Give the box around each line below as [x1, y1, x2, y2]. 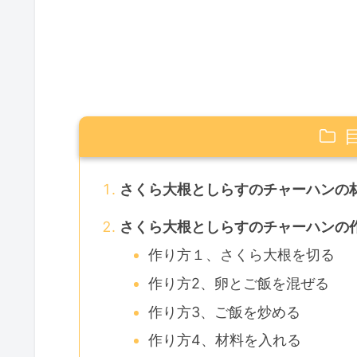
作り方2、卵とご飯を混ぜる [148, 275, 330, 292]
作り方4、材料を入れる [148, 331, 302, 349]
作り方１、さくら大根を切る [148, 246, 335, 264]
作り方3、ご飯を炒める [148, 303, 301, 320]
